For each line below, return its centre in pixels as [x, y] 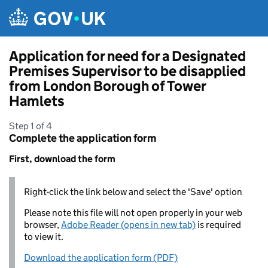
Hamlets [37, 101]
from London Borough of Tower [107, 86]
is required [218, 225]
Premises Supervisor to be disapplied [127, 71]
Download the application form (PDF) [101, 258]
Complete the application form [83, 138]
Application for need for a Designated [127, 56]
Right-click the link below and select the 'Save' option [133, 192]
